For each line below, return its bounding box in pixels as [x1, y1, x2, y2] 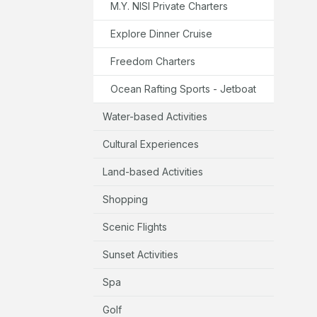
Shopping [103, 192, 148, 205]
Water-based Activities [103, 110, 207, 122]
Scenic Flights [103, 220, 167, 233]
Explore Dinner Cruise [110, 27, 212, 40]
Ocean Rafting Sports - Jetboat [110, 82, 256, 95]
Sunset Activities [103, 248, 178, 260]
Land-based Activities [103, 165, 203, 178]
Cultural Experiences [103, 137, 199, 150]
